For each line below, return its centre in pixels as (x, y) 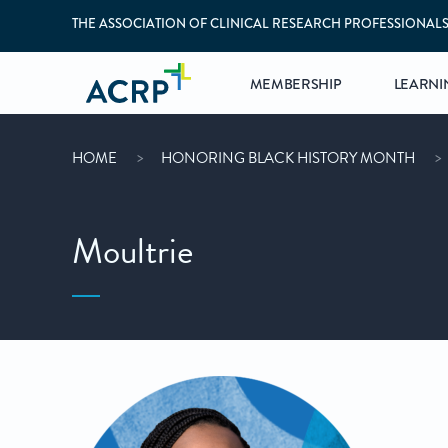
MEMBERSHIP (295, 85)
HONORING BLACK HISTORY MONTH (288, 157)
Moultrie (132, 251)
